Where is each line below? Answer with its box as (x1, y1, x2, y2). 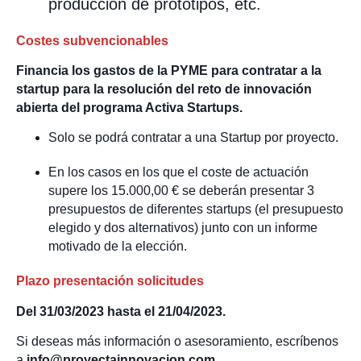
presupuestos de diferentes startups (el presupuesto (48, 202, 343, 217)
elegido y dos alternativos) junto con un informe (48, 221, 317, 235)
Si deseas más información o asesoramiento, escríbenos (16, 334, 338, 349)
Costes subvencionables (16, 33, 168, 48)
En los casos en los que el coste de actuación (48, 165, 309, 180)
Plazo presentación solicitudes (16, 274, 204, 288)
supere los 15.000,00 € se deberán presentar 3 (48, 184, 314, 198)
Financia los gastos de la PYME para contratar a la (16, 63, 322, 77)
